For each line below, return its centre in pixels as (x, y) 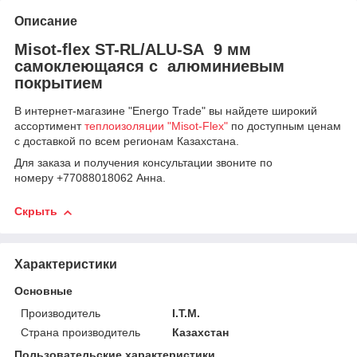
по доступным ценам (284, 126)
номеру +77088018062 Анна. (90, 178)
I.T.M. (186, 313)
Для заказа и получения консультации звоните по (143, 163)
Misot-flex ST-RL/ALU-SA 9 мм (133, 49)
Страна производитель (80, 332)
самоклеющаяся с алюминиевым (149, 66)
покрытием (61, 82)
